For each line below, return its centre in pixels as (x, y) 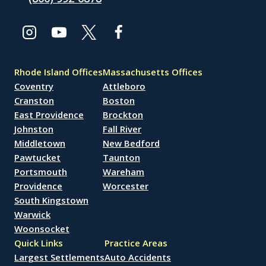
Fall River (122, 129)
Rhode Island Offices (58, 72)
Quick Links (39, 243)
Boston (119, 100)
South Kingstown (51, 200)
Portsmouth (41, 172)
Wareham (123, 172)
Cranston (34, 100)
